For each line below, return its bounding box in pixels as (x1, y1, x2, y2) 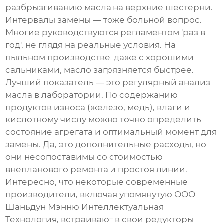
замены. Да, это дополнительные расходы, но (5, 139, 207, 150)
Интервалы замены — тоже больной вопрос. (5, 15, 202, 25)
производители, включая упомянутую (5, 189, 175, 200)
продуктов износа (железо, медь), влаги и (5, 102, 191, 112)
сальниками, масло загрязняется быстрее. (5, 65, 194, 75)
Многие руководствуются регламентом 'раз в (5, 27, 206, 38)
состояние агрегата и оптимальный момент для (5, 127, 217, 137)
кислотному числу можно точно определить (5, 114, 202, 125)
